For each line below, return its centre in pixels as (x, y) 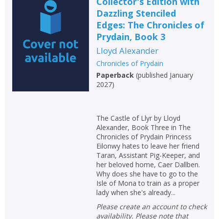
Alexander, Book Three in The (143, 127)
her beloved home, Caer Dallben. (148, 164)
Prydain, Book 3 (131, 36)
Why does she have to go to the (147, 174)
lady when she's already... (136, 192)
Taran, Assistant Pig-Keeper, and (148, 155)
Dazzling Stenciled (136, 13)
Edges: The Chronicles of (150, 25)
